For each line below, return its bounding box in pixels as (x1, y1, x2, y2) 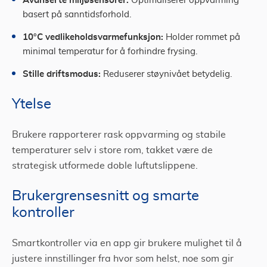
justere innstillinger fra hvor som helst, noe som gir (12, 254, 234, 263)
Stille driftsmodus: (23, 69, 101, 79)
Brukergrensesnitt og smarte (12, 189, 199, 203)
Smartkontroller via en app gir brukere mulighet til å (12, 238, 242, 248)
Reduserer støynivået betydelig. (101, 70, 232, 79)
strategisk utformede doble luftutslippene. (12, 161, 198, 170)
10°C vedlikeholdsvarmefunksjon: (23, 32, 163, 42)
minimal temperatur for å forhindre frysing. (23, 47, 197, 56)
